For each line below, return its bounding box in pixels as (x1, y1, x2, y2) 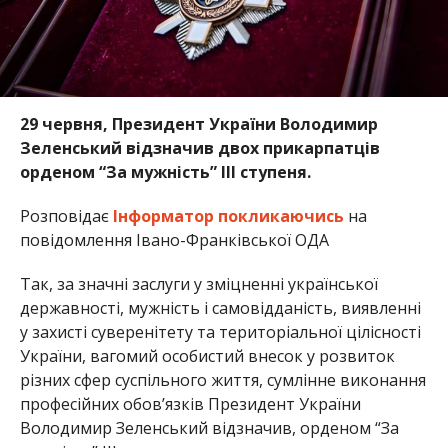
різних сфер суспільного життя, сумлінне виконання (19, 368, 426, 391)
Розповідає (19, 204, 113, 227)
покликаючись (217, 204, 344, 227)
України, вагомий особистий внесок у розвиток (19, 344, 395, 367)
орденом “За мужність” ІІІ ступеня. (19, 160, 311, 183)
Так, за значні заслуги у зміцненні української (19, 272, 378, 295)
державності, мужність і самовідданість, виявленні (19, 296, 421, 319)
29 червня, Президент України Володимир (19, 112, 378, 135)
